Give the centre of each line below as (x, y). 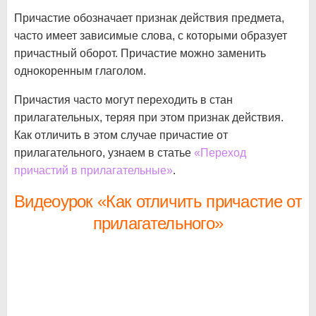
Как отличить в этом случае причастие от (121, 135)
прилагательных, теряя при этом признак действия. (149, 117)
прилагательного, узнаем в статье (104, 153)
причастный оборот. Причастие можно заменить (140, 53)
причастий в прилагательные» (93, 170)
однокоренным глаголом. (80, 71)
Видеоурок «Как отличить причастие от (158, 201)
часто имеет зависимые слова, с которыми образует (151, 36)
